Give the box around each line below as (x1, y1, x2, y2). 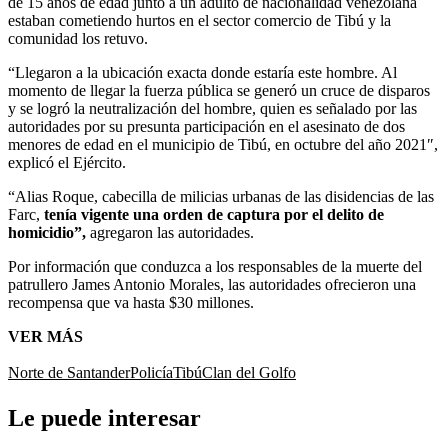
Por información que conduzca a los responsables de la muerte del (8, 257, 422, 275)
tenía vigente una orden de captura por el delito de (44, 205, 384, 223)
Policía (130, 363, 173, 381)
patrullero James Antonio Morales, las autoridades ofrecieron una (8, 275, 416, 293)
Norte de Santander (8, 363, 130, 381)
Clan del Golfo (202, 363, 296, 381)
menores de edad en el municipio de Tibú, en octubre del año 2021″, (8, 135, 438, 153)
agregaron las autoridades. (86, 223, 254, 241)
